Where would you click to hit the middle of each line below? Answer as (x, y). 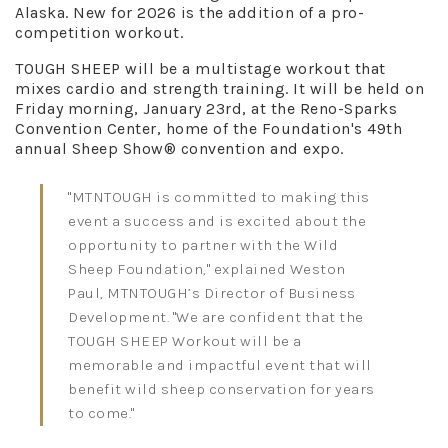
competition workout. (99, 32)
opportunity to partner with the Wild (203, 244)
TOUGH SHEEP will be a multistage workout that (200, 68)
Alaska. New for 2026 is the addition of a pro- (189, 12)
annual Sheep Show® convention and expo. (179, 148)
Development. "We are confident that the (216, 316)
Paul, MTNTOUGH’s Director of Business (212, 292)
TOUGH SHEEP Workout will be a (185, 340)
